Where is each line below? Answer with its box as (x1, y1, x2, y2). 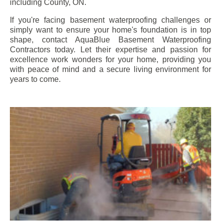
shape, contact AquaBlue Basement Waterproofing (10, 36, 211, 44)
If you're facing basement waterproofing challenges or (10, 16, 211, 25)
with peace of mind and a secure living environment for (10, 65, 211, 74)
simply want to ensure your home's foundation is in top (10, 26, 211, 35)
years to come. (10, 75, 61, 84)
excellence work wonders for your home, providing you (10, 55, 211, 64)
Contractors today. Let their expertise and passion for (10, 45, 211, 54)
